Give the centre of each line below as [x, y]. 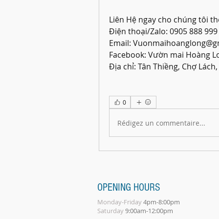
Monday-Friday [120, 202]
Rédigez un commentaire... [161, 123]
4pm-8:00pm [161, 202]
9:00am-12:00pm [148, 211]
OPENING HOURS [129, 187]
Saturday [110, 211]
